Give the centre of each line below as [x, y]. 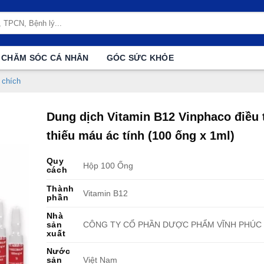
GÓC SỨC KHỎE [140, 58]
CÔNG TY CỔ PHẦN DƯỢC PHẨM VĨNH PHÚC [172, 225]
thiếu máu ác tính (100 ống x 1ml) [140, 136]
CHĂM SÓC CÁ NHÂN [45, 58]
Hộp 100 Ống [108, 166]
